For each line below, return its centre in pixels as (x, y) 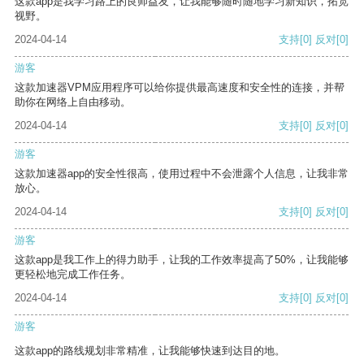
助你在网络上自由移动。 (73, 102)
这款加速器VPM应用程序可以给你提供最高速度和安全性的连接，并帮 (180, 88)
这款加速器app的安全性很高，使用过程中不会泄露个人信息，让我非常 (182, 174)
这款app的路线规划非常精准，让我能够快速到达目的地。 (150, 351)
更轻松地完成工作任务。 (73, 275)
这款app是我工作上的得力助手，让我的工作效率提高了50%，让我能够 (182, 260)
